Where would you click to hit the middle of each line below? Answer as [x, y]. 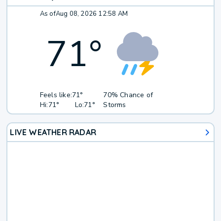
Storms [115, 105]
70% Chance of [128, 95]
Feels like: [56, 95]
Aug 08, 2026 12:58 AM [92, 14]
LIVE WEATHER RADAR [53, 132]
